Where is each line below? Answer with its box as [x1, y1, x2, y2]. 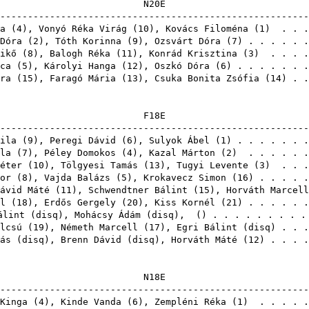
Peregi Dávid [50, 135, 116, 146]
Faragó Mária [50, 73, 116, 83]
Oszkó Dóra [154, 61, 210, 71]
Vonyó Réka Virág [39, 23, 127, 34]
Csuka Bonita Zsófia [154, 73, 259, 83]
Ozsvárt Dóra [154, 36, 221, 46]
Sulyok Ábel [149, 135, 210, 146]
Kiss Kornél [154, 197, 215, 208]
